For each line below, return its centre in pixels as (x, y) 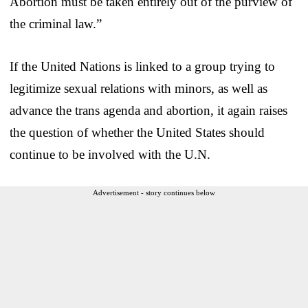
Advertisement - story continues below (154, 192)
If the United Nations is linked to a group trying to (142, 66)
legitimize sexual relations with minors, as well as (139, 88)
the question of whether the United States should (137, 132)
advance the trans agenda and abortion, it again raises (148, 110)
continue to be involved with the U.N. (110, 154)
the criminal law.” (56, 23)
